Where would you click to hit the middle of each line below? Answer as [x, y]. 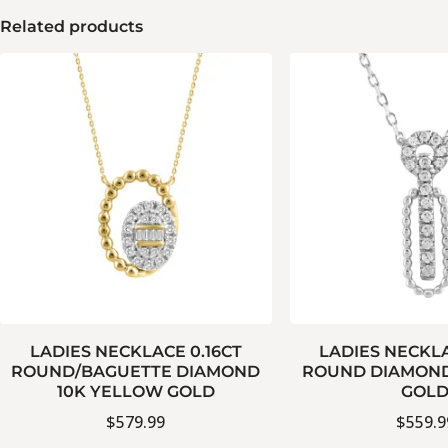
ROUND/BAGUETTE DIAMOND [136, 372]
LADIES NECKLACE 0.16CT [135, 352]
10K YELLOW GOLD [135, 392]
